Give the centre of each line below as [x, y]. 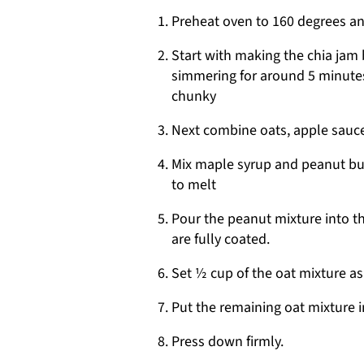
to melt [194, 185]
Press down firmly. [227, 342]
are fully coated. [221, 239]
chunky [194, 96]
